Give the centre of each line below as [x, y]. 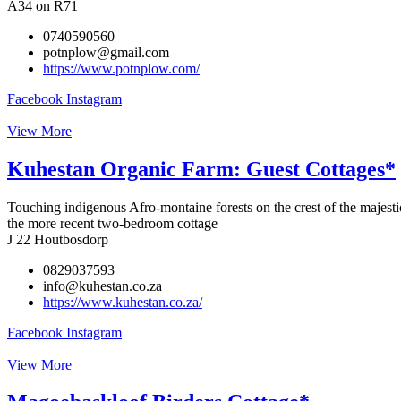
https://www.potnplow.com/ [121, 68]
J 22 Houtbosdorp [58, 239]
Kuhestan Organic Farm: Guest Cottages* [201, 169]
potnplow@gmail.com [106, 52]
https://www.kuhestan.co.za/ [123, 302]
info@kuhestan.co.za [102, 286]
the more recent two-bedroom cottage [112, 223]
